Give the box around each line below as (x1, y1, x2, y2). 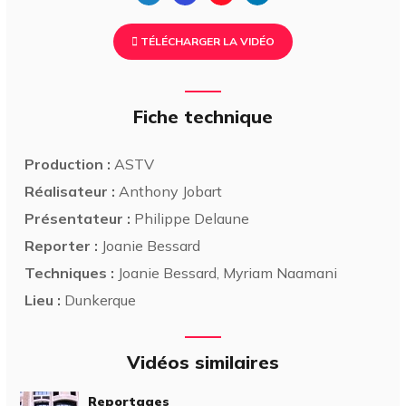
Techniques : (24, 263, 115, 282)
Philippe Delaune (130, 208, 250, 227)
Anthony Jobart (115, 181, 223, 200)
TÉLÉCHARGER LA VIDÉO (138, 34, 275, 48)
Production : (24, 154, 111, 173)
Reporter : (24, 236, 99, 255)
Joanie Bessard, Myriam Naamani (114, 263, 338, 282)
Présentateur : (24, 208, 131, 227)
